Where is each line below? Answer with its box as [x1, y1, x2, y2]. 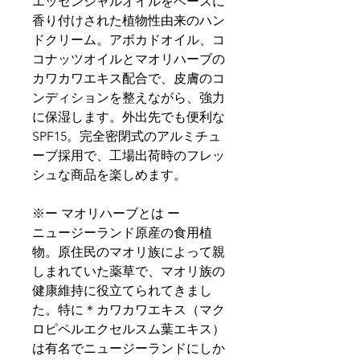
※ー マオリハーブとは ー [32, 206, 180, 221]
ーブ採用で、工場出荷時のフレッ [32, 148, 225, 163]
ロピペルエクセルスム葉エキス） [32, 321, 225, 337]
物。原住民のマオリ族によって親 [32, 244, 225, 260]
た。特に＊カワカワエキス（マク [32, 302, 225, 317]
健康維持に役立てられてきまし [32, 283, 212, 298]
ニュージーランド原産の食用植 [32, 225, 212, 240]
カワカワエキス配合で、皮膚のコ [32, 71, 225, 86]
